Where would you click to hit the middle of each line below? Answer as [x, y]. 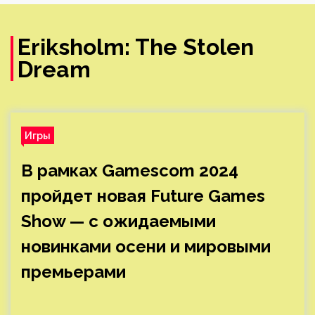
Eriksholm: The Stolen [136, 47]
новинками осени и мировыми [146, 246]
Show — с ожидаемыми [118, 221]
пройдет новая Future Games [143, 196]
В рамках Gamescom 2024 [130, 171]
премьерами [73, 272]
